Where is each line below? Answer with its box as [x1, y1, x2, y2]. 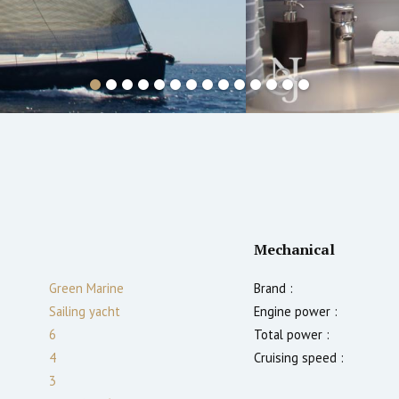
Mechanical [254, 239, 335, 259]
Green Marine [49, 279, 124, 297]
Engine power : [254, 302, 338, 320]
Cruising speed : [254, 348, 344, 366]
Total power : [254, 325, 330, 343]
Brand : [254, 279, 293, 297]
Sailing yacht [49, 302, 120, 320]
